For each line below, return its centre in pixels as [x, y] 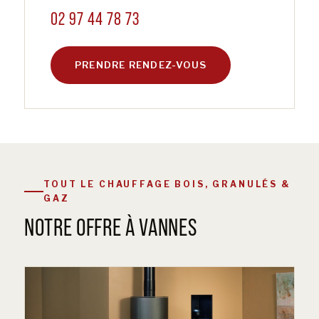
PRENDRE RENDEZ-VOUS [141, 65]
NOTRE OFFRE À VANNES [111, 227]
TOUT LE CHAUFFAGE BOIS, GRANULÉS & [167, 185]
